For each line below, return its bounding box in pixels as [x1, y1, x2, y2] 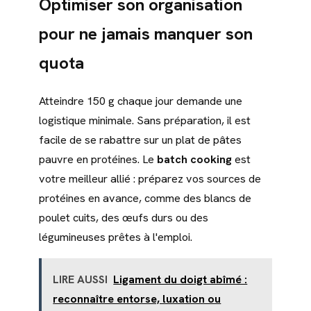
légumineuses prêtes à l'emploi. [39, 229, 192, 244]
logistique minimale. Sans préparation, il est [39, 112, 251, 128]
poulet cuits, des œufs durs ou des [39, 210, 208, 225]
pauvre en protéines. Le [39, 151, 157, 167]
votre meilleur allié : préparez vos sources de [39, 171, 261, 186]
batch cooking [157, 151, 232, 167]
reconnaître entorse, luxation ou [53, 291, 221, 306]
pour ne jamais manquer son [39, 22, 253, 44]
